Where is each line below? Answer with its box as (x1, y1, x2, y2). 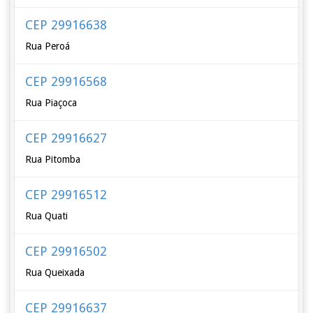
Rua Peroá (25, 41, 71, 52)
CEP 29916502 (25, 244, 108, 259)
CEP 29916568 (25, 74, 108, 89)
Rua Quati (25, 210, 68, 221)
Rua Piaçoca (25, 97, 78, 108)
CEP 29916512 (25, 187, 108, 202)
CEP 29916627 (25, 131, 108, 145)
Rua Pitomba (25, 154, 81, 165)
